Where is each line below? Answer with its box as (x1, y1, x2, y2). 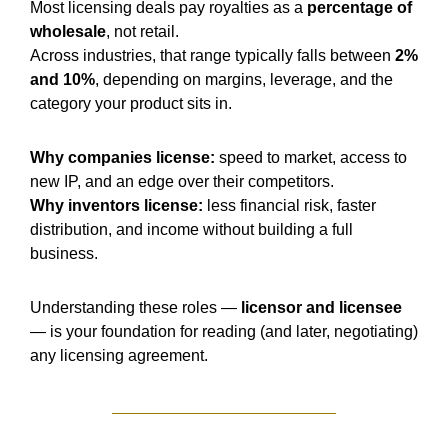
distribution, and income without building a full (30, 220, 353, 238)
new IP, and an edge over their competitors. (30, 172, 334, 190)
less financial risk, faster (203, 196, 376, 214)
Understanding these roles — (30, 298, 241, 316)
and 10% (30, 70, 95, 88)
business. (30, 244, 98, 262)
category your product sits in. (30, 94, 232, 112)
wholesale (30, 22, 106, 40)
